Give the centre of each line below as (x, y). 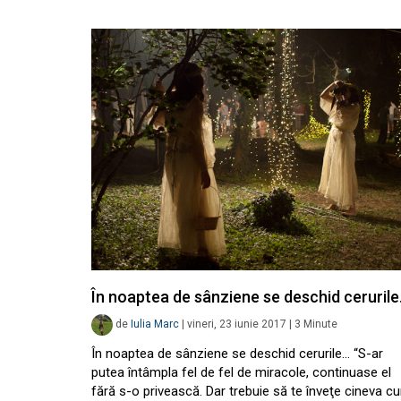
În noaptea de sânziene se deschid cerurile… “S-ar (237, 354)
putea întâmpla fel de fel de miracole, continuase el (241, 372)
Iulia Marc (155, 324)
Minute (320, 324)
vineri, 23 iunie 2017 (237, 324)
